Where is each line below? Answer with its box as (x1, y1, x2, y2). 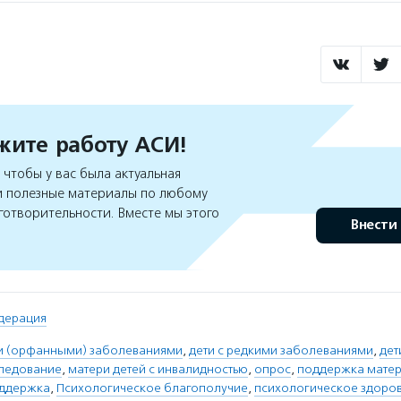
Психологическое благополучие (56, 380, 248, 396)
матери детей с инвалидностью (68, 362, 248, 377)
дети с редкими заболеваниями (189, 343, 373, 358)
